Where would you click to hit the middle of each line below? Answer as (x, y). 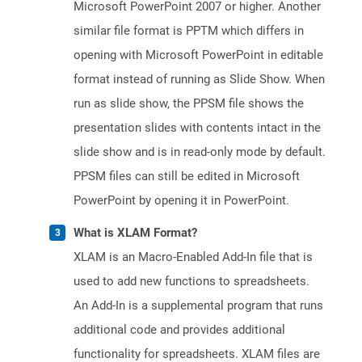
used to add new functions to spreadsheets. (192, 282)
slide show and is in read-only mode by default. (200, 152)
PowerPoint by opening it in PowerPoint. (181, 201)
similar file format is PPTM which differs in (189, 31)
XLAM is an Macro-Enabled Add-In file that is (193, 257)
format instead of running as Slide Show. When (199, 80)
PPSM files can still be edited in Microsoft (187, 177)
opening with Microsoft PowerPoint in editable (198, 55)
